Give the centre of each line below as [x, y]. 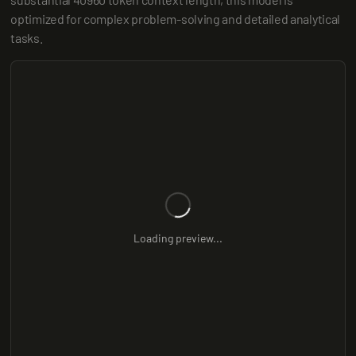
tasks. [27, 38]
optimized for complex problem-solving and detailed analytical [175, 19]
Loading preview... [178, 238]
